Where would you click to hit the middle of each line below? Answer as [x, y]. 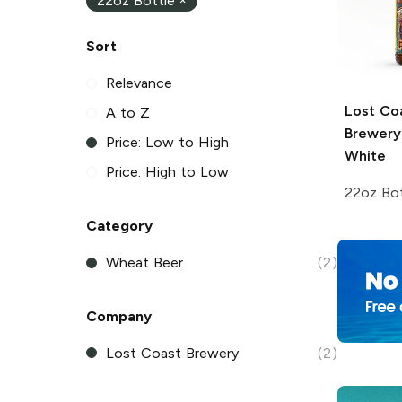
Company [119, 316]
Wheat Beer [145, 263]
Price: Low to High [167, 143]
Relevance [140, 83]
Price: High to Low [167, 172]
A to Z [128, 113]
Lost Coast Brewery [172, 353]
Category [119, 226]
